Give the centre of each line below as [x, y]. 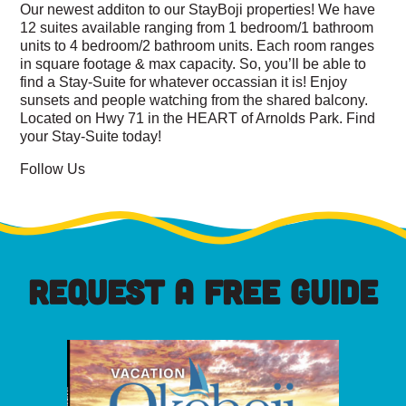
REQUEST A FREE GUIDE [203, 291]
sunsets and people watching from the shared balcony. [194, 100]
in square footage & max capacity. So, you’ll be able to [193, 64]
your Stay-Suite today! [91, 136]
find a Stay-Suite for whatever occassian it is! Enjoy [184, 82]
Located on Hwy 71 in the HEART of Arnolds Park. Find [198, 118]
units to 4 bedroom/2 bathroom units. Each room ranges [198, 46]
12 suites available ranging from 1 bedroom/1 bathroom [197, 28]
